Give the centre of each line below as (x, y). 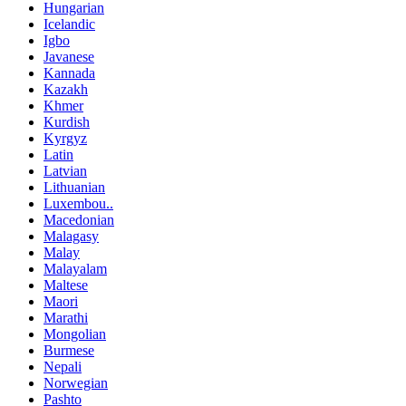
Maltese (66, 285)
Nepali (63, 366)
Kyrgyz (65, 138)
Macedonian (79, 219)
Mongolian (75, 333)
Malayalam (75, 268)
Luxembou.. (78, 203)
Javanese (69, 56)
